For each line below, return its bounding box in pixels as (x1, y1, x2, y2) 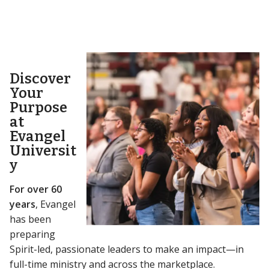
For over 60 (10, 183, 62, 196)
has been (10, 213, 51, 226)
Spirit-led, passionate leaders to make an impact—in (10, 243, 244, 256)
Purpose (10, 99, 67, 116)
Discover (10, 70, 71, 88)
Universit (10, 142, 76, 160)
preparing (10, 228, 55, 241)
